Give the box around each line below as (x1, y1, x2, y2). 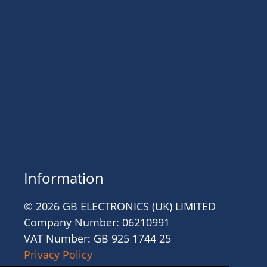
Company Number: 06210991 (24, 215, 170, 229)
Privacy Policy (24, 247, 92, 262)
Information (24, 168, 104, 188)
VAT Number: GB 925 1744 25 (24, 231, 171, 246)
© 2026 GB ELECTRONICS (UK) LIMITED (24, 199, 216, 213)
